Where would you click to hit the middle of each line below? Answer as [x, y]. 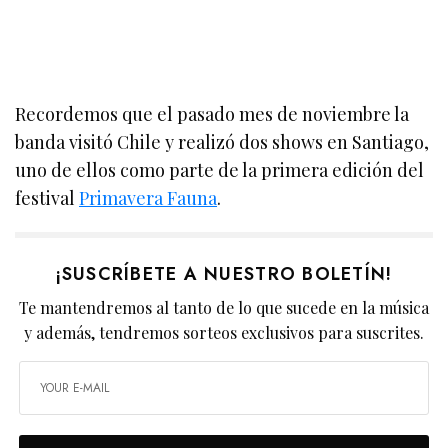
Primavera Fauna [148, 197]
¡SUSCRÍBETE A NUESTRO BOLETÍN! [224, 273]
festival [47, 197]
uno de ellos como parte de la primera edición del [220, 169]
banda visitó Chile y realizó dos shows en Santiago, [222, 141]
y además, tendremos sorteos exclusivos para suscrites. [224, 332]
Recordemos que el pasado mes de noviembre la [212, 113]
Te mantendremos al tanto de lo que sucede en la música [224, 307]
